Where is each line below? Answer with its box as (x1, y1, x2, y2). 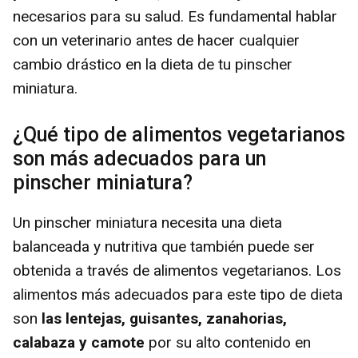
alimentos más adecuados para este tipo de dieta (13, 285, 343, 304)
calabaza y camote (13, 333, 145, 352)
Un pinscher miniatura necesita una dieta (13, 213, 282, 233)
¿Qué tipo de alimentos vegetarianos (13, 123, 345, 147)
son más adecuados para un (13, 147, 266, 171)
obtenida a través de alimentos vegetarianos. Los (13, 261, 341, 280)
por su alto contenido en (145, 333, 311, 352)
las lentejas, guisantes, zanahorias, (42, 309, 287, 328)
